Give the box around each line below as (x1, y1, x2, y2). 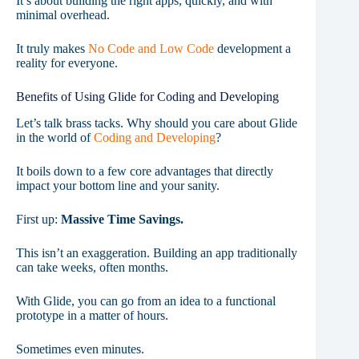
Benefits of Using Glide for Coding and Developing (16, 90, 279, 104)
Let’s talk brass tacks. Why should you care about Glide (16, 116, 297, 131)
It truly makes (16, 42, 88, 56)
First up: (16, 212, 61, 227)
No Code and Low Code (88, 42, 214, 56)
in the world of (16, 131, 94, 145)
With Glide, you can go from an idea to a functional (16, 294, 276, 309)
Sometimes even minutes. (16, 342, 144, 357)
